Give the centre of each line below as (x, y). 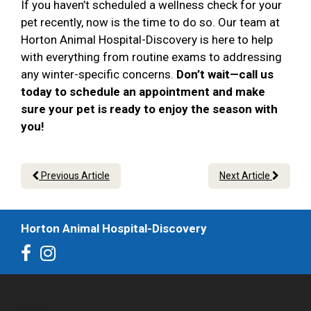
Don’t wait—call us (225, 75)
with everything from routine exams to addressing (151, 57)
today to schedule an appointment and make (143, 92)
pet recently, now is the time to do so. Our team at (150, 23)
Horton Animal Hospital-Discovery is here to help (147, 40)
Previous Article (74, 176)
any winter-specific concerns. (99, 75)
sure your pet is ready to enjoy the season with (149, 109)
